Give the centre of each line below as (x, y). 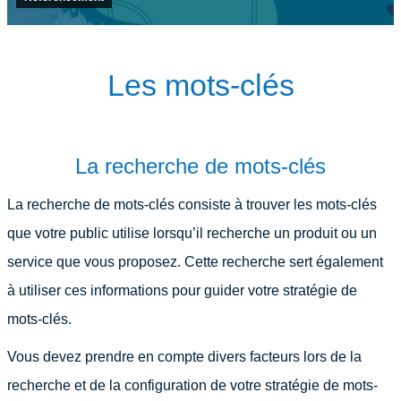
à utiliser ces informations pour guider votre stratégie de (182, 290)
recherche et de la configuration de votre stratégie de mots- (192, 385)
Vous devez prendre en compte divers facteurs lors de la (184, 357)
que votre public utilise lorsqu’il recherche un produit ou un (192, 233)
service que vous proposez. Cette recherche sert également (195, 262)
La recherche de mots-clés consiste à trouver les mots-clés (192, 205)
